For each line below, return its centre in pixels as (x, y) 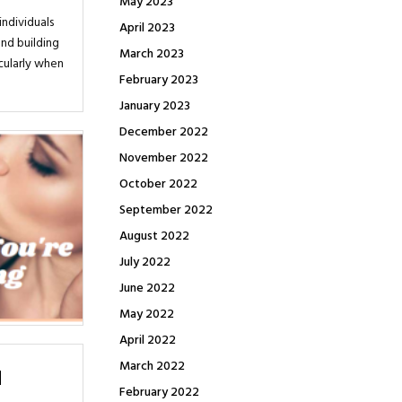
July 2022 (145, 262)
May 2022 (147, 315)
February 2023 (159, 80)
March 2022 (152, 367)
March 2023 (152, 54)
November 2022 (164, 158)
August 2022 (154, 236)
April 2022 (148, 341)
